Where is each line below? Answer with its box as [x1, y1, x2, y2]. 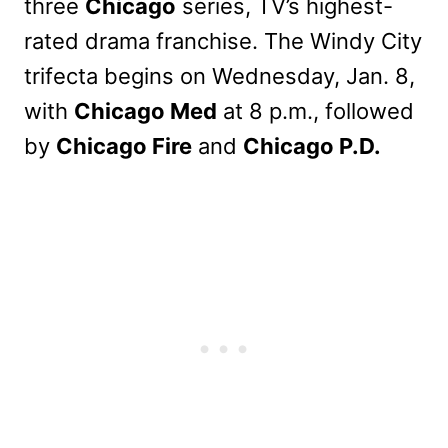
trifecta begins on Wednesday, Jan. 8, [24, 62, 415, 89]
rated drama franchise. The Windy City [24, 27, 422, 54]
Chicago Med [74, 97, 217, 124]
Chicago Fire [56, 132, 192, 159]
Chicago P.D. [243, 132, 381, 159]
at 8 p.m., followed [217, 97, 414, 124]
